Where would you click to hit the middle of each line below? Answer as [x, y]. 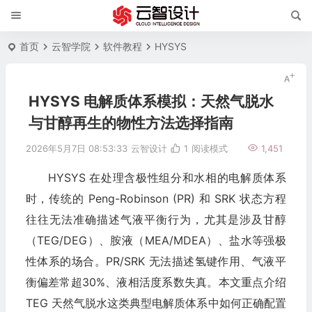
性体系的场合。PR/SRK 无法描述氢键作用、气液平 [156, 261]
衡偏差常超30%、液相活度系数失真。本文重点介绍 [156, 282]
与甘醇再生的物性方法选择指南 [131, 123]
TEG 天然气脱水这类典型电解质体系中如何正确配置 [156, 303]
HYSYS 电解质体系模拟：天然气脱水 [151, 101]
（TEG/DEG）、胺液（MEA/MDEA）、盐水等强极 [156, 240]
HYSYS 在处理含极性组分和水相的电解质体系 [167, 178]
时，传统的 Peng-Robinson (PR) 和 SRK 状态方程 [156, 198]
